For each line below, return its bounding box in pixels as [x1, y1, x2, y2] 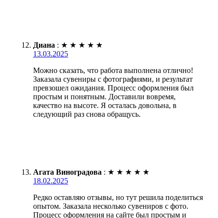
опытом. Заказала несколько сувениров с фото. [33, 201, 188, 210]
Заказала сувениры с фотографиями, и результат [33, 74, 193, 83]
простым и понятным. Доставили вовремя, [33, 92, 176, 101]
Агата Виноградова [33, 167, 102, 176]
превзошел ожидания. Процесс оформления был [33, 83, 194, 92]
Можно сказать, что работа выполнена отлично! [33, 66, 193, 74]
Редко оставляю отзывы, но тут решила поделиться [33, 193, 203, 201]
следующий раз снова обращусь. [33, 109, 141, 118]
